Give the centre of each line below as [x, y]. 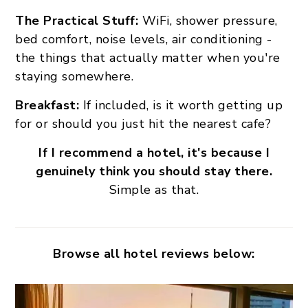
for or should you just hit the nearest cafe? [143, 124]
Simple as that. [154, 190]
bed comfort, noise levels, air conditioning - [144, 39]
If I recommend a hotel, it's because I [154, 153]
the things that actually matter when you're [148, 58]
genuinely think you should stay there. [154, 171]
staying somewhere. [74, 76]
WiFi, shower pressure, [208, 21]
